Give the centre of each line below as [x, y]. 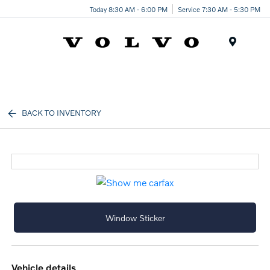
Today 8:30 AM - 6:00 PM [129, 9]
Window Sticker [135, 218]
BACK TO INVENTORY [62, 113]
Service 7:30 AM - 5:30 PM [219, 9]
